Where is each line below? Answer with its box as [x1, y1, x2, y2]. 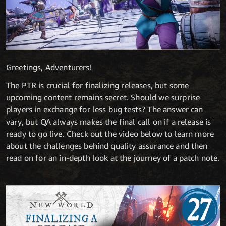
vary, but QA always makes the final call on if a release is [6, 117, 211, 127]
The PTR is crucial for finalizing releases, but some [6, 80, 189, 91]
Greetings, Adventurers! [6, 62, 92, 73]
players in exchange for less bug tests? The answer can [6, 104, 203, 115]
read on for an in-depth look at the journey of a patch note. [6, 153, 220, 163]
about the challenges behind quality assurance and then [6, 141, 208, 151]
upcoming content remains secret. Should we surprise [6, 92, 200, 103]
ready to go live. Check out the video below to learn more [6, 129, 214, 139]
